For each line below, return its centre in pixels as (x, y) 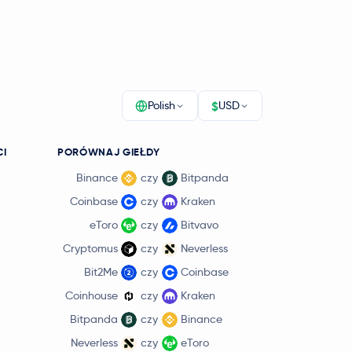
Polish (161, 105)
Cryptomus (90, 248)
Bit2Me (101, 272)
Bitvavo (200, 225)
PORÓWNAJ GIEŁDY (109, 152)
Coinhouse (92, 295)
